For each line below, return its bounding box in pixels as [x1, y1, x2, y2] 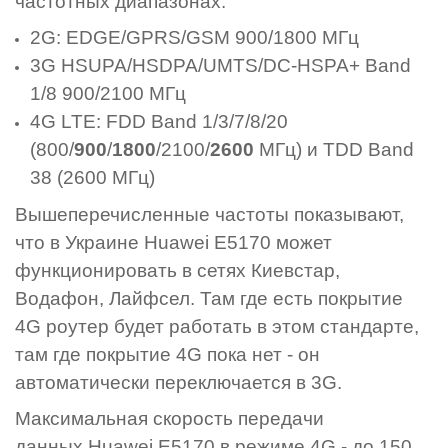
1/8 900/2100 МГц [30, 83, 187, 105]
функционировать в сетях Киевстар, [15, 259, 340, 281]
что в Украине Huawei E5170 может [15, 231, 332, 253]
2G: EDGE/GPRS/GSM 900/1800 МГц [30, 27, 360, 49]
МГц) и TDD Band [254, 139, 415, 161]
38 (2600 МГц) [30, 167, 156, 189]
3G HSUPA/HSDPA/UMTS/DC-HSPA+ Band [30, 55, 412, 77]
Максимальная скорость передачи [15, 408, 324, 430]
